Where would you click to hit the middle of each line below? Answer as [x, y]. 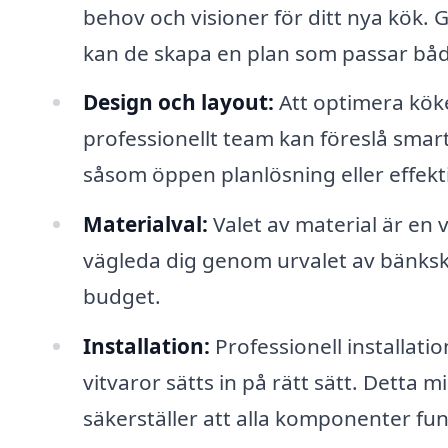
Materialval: [145, 224]
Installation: [146, 346]
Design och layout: [178, 102]
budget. [121, 296]
